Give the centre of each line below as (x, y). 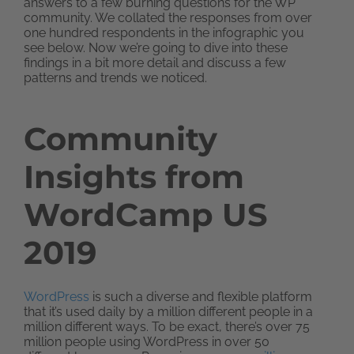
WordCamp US (146, 215)
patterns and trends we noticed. (115, 78)
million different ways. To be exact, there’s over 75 (167, 327)
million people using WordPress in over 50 (147, 342)
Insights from (134, 177)
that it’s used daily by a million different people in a (168, 312)
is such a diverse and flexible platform (201, 297)
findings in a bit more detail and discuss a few (155, 63)
